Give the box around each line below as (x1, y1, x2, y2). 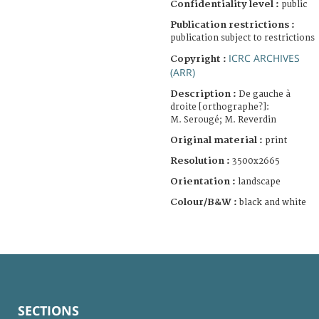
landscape (238, 176, 281, 187)
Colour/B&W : (170, 196, 239, 208)
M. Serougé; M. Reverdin (170, 114, 276, 125)
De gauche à (239, 88, 291, 100)
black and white (239, 197, 306, 208)
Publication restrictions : (170, 19, 295, 31)
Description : (170, 88, 239, 100)
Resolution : (170, 155, 230, 167)
